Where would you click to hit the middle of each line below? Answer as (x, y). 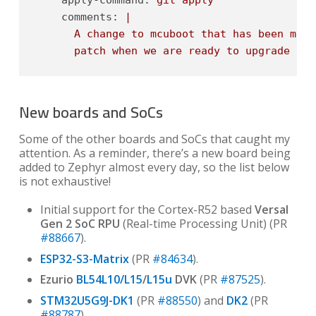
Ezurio (58, 280)
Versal (271, 210)
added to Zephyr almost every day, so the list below (154, 168)
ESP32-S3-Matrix (84, 259)
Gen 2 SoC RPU (80, 224)
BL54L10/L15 (109, 280)
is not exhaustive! (65, 182)
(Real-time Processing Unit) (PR (203, 224)
